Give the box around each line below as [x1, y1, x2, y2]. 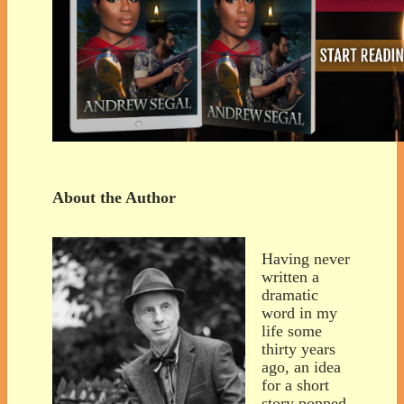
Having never [262, 249, 350, 268]
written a [262, 267, 319, 286]
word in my [262, 303, 337, 322]
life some [262, 321, 322, 340]
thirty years [262, 339, 335, 358]
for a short [262, 375, 329, 394]
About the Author [52, 188, 176, 207]
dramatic [262, 285, 318, 304]
